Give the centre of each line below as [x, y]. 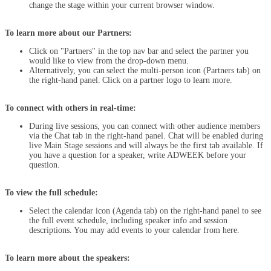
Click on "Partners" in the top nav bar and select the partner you [139, 51]
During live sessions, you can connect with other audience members [145, 126]
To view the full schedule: [53, 193]
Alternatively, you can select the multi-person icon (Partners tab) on [145, 70]
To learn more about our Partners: [68, 33]
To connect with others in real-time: [72, 108]
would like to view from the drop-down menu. [109, 61]
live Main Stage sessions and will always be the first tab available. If [146, 145]
